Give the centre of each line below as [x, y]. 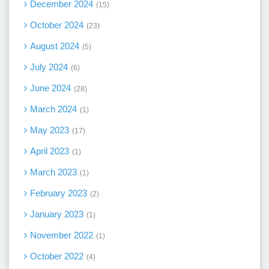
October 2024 [57, 25]
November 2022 [62, 235]
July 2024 [49, 67]
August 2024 [55, 46]
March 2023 [53, 172]
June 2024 [50, 88]
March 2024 [53, 109]
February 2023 [59, 193]
